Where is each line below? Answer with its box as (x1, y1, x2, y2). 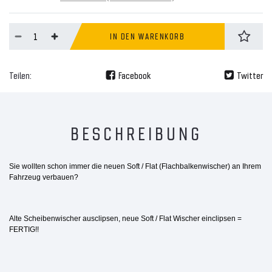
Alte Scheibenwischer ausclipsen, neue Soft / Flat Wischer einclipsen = (9, 214, 242, 223)
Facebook (118, 69, 151, 81)
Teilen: (9, 69, 32, 81)
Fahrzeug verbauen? (9, 172, 78, 182)
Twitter (237, 69, 263, 81)
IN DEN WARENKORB (110, 30, 185, 41)
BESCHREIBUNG (70, 121, 202, 143)
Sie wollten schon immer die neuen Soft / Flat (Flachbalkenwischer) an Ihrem (9, 161, 261, 171)
